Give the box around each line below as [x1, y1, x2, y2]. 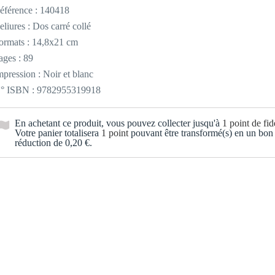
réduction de [15, 137, 65, 148]
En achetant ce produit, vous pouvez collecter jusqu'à [15, 118, 222, 128]
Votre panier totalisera [15, 128, 101, 138]
